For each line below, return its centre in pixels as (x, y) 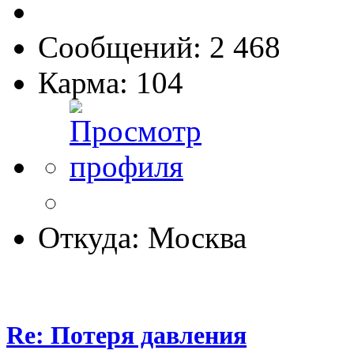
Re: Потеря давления (126, 335)
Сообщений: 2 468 (159, 47)
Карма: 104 (111, 82)
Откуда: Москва (142, 237)
